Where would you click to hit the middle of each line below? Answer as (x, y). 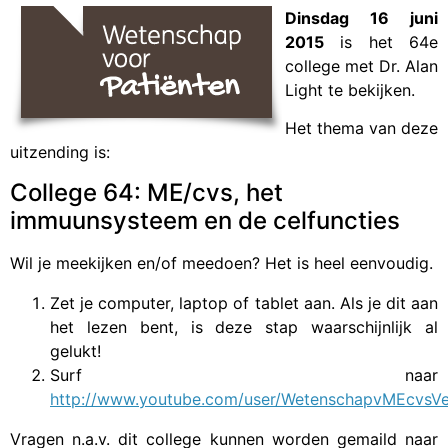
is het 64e (381, 42)
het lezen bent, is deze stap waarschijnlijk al (244, 326)
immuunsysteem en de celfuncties (205, 220)
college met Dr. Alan (361, 66)
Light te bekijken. (350, 90)
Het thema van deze (361, 128)
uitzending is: (60, 152)
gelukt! (75, 350)
